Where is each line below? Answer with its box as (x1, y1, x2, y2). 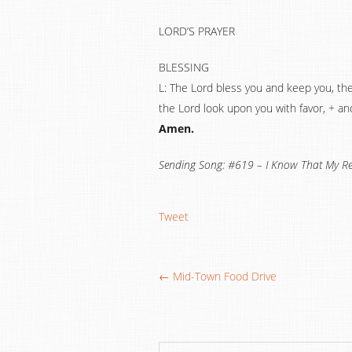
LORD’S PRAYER (159, 24, 235, 38)
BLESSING (159, 60, 209, 75)
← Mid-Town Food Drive (159, 269, 277, 284)
